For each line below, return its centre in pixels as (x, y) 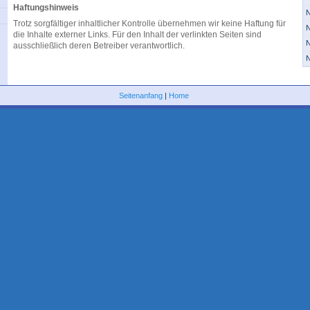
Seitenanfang (141, 95)
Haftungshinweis (46, 8)
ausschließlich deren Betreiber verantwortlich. (99, 46)
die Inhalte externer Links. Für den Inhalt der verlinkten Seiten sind (137, 35)
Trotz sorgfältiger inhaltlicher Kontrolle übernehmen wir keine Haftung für (149, 24)
